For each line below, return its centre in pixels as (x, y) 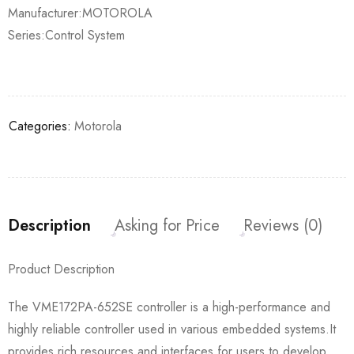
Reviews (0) (283, 225)
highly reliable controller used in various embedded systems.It (172, 329)
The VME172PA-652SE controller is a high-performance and (169, 307)
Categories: (40, 126)
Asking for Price (167, 225)
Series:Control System (66, 35)
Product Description (61, 269)
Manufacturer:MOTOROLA (80, 13)
